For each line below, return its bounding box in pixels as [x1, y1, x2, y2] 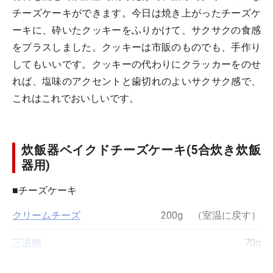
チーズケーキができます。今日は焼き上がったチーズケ [12, 7, 261, 19]
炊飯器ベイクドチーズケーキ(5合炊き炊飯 [21, 143, 261, 157]
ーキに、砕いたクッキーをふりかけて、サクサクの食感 [12, 24, 261, 36]
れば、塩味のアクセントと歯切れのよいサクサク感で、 [12, 76, 261, 87]
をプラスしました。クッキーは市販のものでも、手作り [12, 41, 261, 53]
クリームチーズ [12, 210, 80, 221]
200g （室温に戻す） [161, 210, 261, 221]
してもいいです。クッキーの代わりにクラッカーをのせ [12, 58, 261, 70]
